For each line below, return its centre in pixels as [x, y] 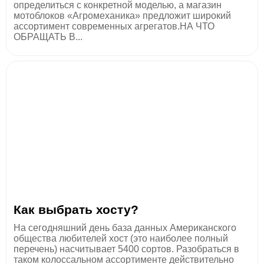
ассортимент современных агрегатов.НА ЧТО [114, 26]
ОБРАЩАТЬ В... [48, 37]
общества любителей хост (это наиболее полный [121, 238]
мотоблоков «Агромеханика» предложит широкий [122, 15]
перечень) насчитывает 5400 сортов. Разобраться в [126, 249]
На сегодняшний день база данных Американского [125, 227]
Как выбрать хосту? [76, 209]
